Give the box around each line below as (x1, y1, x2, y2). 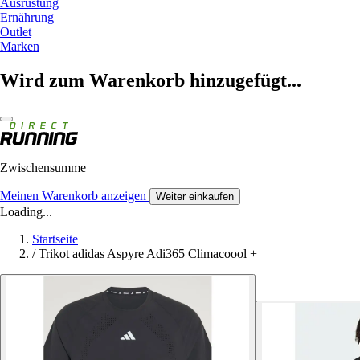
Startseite (32, 231, 78, 246)
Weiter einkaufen (156, 190, 234, 202)
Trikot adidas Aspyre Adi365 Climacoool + (39, 246, 257, 260)
